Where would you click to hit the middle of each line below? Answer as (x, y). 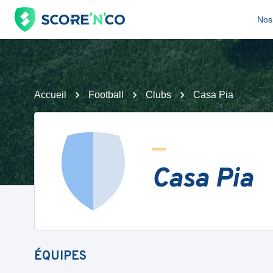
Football (106, 95)
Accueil (50, 95)
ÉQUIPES (60, 257)
